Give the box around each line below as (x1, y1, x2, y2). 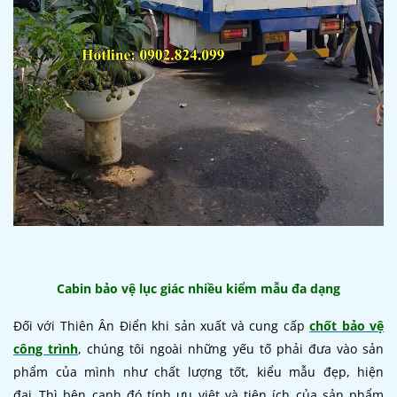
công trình (13, 339, 79, 357)
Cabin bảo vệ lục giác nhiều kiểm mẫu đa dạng (57, 279, 340, 297)
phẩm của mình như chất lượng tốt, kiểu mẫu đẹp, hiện (13, 362, 384, 380)
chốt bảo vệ (309, 316, 385, 334)
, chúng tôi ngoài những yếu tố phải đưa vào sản (78, 339, 385, 357)
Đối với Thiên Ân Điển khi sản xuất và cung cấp (13, 316, 310, 334)
